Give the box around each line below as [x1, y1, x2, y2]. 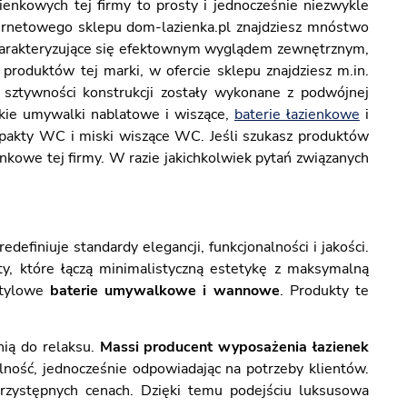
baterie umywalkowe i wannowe [49, 281, 280, 301]
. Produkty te [279, 281, 369, 301]
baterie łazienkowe [233, 104, 360, 124]
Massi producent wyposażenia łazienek [99, 337, 369, 357]
